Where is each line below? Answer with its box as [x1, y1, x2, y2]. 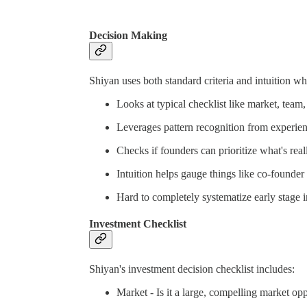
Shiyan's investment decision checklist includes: [89, 263, 295, 275]
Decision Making [89, 29, 167, 41]
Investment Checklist [89, 218, 186, 230]
